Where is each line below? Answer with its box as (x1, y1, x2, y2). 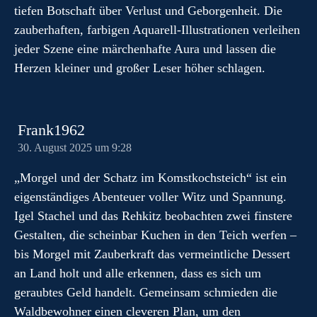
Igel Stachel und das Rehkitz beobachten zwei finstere (14, 209, 292, 223)
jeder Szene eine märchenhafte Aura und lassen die (14, 42, 276, 56)
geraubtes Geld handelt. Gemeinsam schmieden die (14, 285, 277, 299)
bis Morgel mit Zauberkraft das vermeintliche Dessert (14, 247, 290, 261)
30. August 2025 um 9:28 (18, 142, 132, 154)
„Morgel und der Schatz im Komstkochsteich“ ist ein (14, 171, 287, 185)
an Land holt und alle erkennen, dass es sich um (14, 266, 261, 280)
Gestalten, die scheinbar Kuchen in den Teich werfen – (14, 228, 296, 242)
